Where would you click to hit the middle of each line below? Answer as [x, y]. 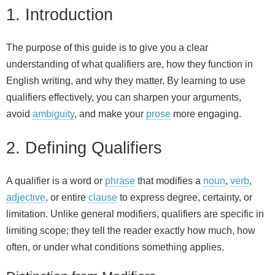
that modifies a [169, 180]
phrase [120, 180]
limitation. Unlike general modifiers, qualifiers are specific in [135, 214]
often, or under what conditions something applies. [115, 247]
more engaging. [206, 114]
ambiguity [53, 114]
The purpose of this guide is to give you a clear [107, 48]
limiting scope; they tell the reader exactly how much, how [131, 230]
